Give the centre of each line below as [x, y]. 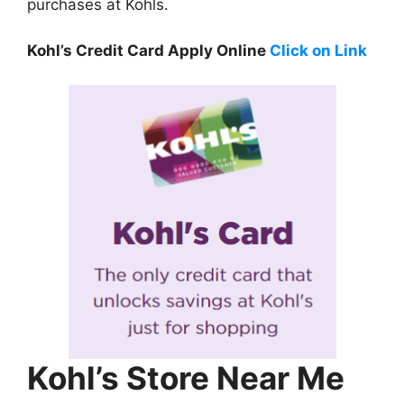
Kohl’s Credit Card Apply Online [148, 50]
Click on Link [318, 50]
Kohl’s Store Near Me [186, 378]
